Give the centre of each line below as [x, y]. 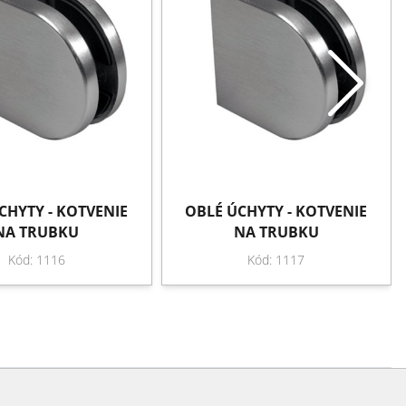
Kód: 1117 [276, 259]
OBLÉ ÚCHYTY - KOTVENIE [276, 211]
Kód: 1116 [36, 259]
